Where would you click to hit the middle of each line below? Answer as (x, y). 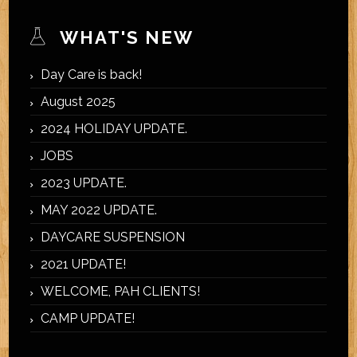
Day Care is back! (91, 75)
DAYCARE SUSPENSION (112, 237)
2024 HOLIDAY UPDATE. (114, 129)
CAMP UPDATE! (87, 319)
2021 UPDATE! (83, 265)
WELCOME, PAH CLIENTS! (120, 292)
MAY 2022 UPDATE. (98, 210)
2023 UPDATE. (83, 183)
